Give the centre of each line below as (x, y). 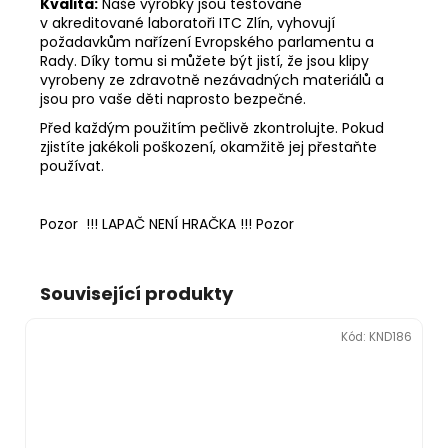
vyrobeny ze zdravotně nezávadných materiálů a (212, 79)
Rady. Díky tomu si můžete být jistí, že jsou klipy (204, 60)
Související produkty (136, 293)
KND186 (390, 336)
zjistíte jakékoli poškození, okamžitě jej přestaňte (208, 146)
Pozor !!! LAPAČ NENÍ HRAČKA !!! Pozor (167, 223)
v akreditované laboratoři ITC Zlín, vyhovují (187, 22)
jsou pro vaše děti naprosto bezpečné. (175, 98)
